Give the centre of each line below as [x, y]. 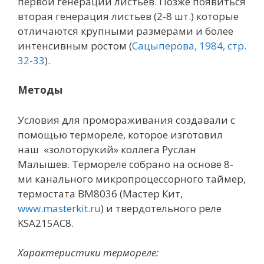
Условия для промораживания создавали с [126, 120]
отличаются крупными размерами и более [126, 31]
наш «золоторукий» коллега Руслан [107, 149]
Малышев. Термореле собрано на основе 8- [126, 164]
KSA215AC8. [46, 223]
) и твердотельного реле [161, 208]
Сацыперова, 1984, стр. [189, 45]
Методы [40, 90]
